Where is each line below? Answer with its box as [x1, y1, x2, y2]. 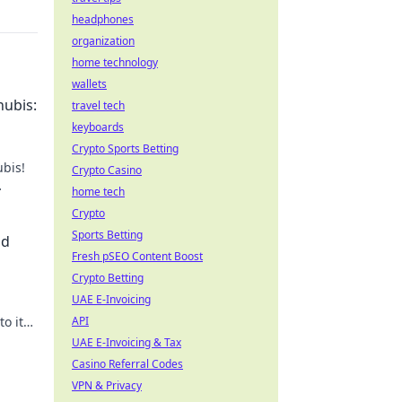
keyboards [72, 119, 124, 135]
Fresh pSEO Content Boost [72, 249, 203, 264]
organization [72, 33, 135, 48]
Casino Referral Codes [72, 356, 183, 371]
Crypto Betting [72, 270, 144, 285]
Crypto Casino [72, 162, 142, 178]
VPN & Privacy [72, 378, 142, 393]
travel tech [72, 98, 125, 113]
